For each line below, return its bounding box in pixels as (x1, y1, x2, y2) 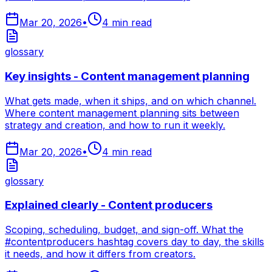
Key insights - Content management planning (5, 69, 250, 83)
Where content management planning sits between (5, 106, 239, 119)
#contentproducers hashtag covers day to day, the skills (5, 236, 264, 248)
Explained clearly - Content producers (5, 198, 212, 212)
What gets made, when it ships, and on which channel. (5, 94, 256, 107)
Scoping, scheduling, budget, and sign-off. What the (5, 223, 243, 236)
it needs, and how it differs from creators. (5, 248, 195, 260)
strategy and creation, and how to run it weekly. (5, 118, 225, 131)
